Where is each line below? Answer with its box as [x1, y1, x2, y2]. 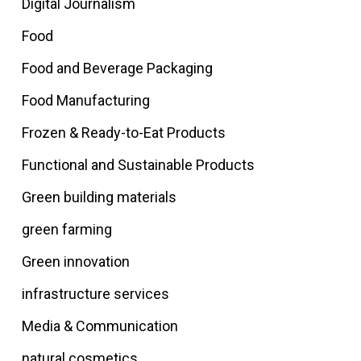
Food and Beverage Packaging [21, 60, 213, 77]
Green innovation [21, 253, 130, 270]
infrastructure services [21, 285, 169, 302]
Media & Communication [21, 317, 178, 334]
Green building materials [21, 189, 176, 205]
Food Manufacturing [21, 92, 150, 109]
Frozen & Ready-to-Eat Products [21, 124, 226, 141]
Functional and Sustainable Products [21, 156, 255, 173]
